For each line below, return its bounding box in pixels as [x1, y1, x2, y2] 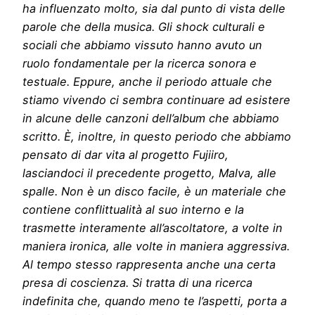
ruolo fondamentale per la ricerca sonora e [22, 56, 257, 71]
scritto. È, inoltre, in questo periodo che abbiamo [22, 129, 291, 144]
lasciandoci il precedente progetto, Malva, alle [22, 166, 276, 181]
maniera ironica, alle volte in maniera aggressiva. [22, 239, 290, 254]
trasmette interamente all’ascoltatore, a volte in [22, 221, 283, 236]
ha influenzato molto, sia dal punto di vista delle [22, 1, 285, 16]
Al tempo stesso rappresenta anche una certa [22, 257, 276, 272]
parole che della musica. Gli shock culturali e [22, 20, 265, 34]
